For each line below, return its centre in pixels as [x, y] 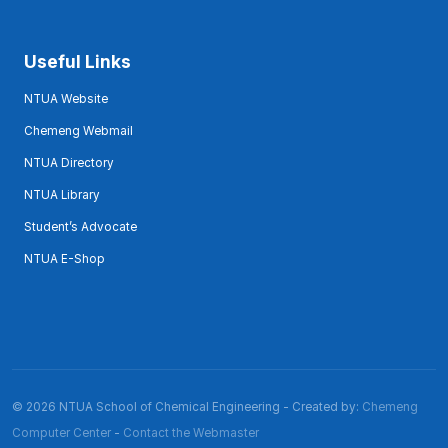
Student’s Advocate [80, 226]
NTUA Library [62, 194]
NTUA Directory [69, 162]
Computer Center [61, 432]
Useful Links [77, 61]
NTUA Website [66, 98]
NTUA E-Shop [64, 258]
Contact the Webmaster [191, 432]
